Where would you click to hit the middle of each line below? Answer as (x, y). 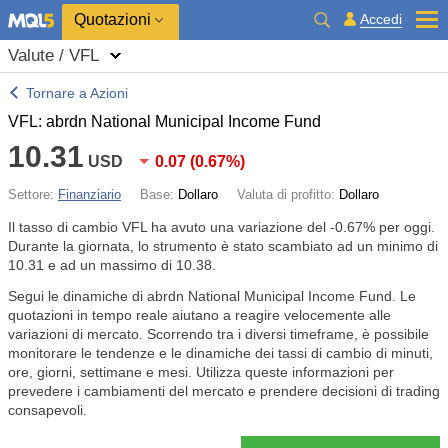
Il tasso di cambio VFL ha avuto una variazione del (169, 227)
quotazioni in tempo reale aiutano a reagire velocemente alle (199, 315)
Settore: (33, 194)
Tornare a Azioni (77, 93)
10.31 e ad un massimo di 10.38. (112, 265)
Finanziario (89, 194)
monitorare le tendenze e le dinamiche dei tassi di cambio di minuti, (220, 353)
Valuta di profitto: (288, 194)
